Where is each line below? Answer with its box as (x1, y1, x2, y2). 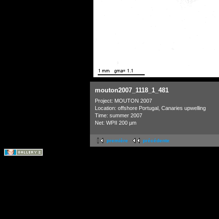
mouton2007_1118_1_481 (95, 87, 169, 94)
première (107, 138, 128, 144)
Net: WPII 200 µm (95, 119, 136, 126)
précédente (143, 138, 170, 144)
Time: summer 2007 (95, 112, 142, 118)
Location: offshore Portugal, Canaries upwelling (95, 105, 206, 111)
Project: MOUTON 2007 (95, 97, 152, 104)
